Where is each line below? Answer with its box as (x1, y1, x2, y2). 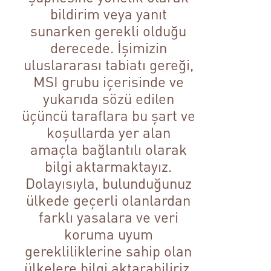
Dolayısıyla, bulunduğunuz (25, 174, 192, 193)
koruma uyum (64, 224, 153, 244)
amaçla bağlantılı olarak (30, 140, 187, 159)
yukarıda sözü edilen (42, 89, 174, 108)
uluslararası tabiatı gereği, (23, 55, 194, 74)
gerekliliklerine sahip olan (25, 241, 192, 261)
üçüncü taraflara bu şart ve (21, 106, 195, 125)
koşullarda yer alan (46, 123, 171, 142)
